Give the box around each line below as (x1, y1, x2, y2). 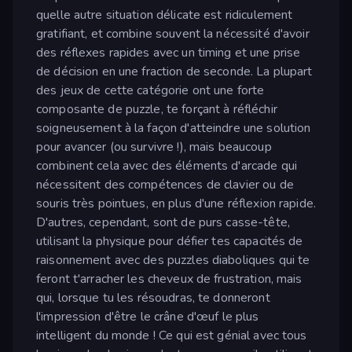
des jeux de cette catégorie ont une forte (36, 82, 265, 100)
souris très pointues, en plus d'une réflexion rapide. (36, 195, 316, 213)
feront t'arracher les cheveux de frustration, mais (36, 270, 302, 288)
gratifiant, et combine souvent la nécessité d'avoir (36, 25, 310, 43)
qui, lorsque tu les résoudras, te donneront (36, 289, 270, 307)
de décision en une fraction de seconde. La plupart (36, 63, 313, 81)
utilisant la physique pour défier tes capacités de (36, 233, 303, 251)
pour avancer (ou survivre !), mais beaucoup (36, 138, 272, 156)
